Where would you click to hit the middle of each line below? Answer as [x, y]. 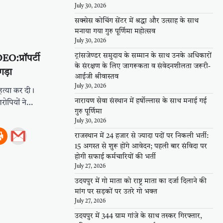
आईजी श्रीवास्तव [97, 77]
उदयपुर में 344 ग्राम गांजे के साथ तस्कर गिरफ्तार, [138, 216]
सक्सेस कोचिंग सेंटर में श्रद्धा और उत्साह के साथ [137, 21]
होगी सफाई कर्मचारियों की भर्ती [115, 157]
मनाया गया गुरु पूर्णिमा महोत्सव [115, 32]
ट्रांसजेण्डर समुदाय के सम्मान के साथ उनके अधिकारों [143, 56]
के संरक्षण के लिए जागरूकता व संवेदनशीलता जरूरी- [143, 66]
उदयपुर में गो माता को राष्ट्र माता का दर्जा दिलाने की [141, 181]
